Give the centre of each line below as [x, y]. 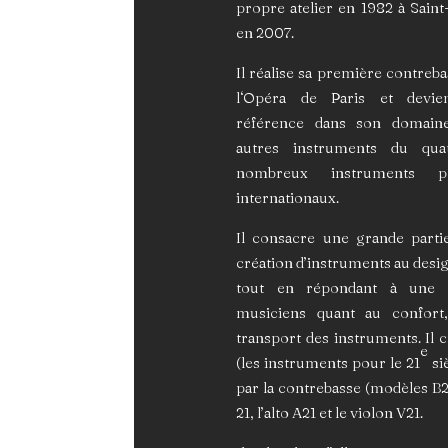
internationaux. [287, 197]
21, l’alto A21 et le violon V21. [329, 412]
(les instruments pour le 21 [328, 362]
